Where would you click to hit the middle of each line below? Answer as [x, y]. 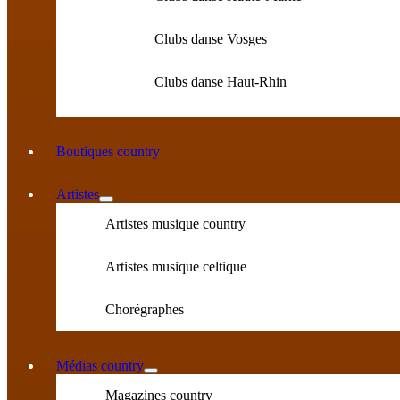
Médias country [100, 366]
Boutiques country [108, 151]
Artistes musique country [175, 224]
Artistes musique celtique [176, 267]
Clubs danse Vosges [211, 39]
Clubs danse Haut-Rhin [221, 82]
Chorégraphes [145, 309]
